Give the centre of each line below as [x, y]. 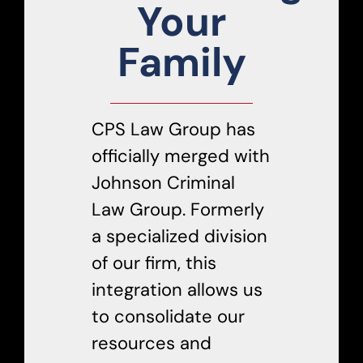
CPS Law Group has [173, 129]
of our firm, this [154, 263]
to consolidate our [168, 316]
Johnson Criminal [163, 182]
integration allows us [177, 289]
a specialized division [179, 236]
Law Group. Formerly [178, 209]
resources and [152, 343]
